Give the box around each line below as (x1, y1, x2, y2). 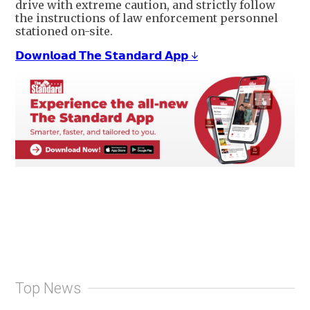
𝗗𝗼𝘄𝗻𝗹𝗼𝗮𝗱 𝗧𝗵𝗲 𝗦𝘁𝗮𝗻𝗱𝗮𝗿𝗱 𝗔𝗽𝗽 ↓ (15, 48, 198, 63)
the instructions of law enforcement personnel (15, 11, 278, 26)
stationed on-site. (15, 24, 113, 39)
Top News (15, 279, 81, 297)
